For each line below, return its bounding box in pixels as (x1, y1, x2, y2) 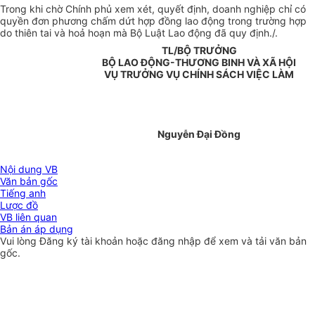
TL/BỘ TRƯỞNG (161, 44, 237, 57)
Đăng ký (39, 235, 81, 247)
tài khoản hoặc (81, 235, 151, 247)
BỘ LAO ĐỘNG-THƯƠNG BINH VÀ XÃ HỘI (102, 56, 296, 69)
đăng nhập (151, 235, 204, 247)
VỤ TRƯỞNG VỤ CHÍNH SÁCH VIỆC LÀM (104, 68, 294, 81)
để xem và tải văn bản (204, 235, 307, 247)
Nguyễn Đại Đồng (157, 128, 240, 141)
